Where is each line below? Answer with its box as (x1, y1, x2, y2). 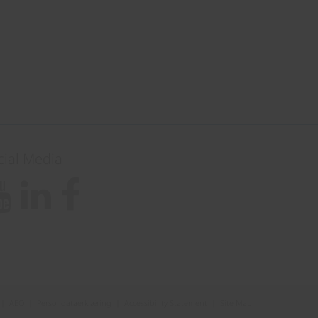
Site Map (220, 297, 252, 308)
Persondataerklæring (37, 297, 111, 308)
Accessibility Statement (124, 297, 207, 308)
